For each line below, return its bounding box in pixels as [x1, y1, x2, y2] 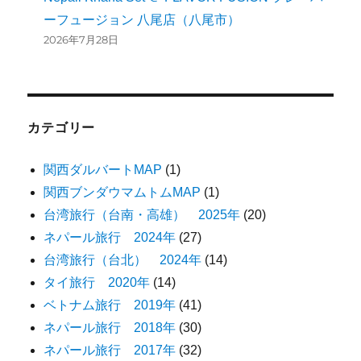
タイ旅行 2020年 [44, 276, 151, 290]
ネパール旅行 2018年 [44, 321, 176, 335]
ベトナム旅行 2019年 [44, 298, 176, 313]
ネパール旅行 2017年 [44, 343, 176, 358]
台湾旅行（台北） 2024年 [44, 253, 202, 268]
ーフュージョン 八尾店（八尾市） [44, 13, 241, 27]
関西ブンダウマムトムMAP [44, 185, 201, 200]
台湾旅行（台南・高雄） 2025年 [44, 208, 241, 222]
